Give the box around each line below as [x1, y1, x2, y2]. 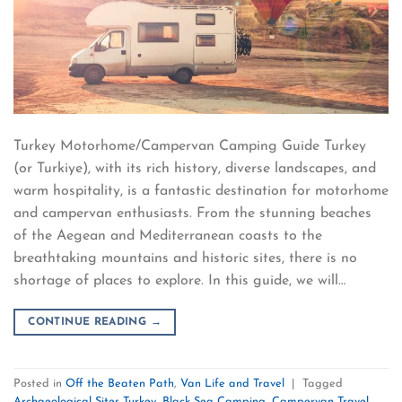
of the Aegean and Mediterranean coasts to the [13, 229, 322, 244]
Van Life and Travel [180, 377, 284, 389]
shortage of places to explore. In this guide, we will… [13, 274, 345, 289]
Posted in [13, 377, 66, 389]
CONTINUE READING [28, 317, 151, 328]
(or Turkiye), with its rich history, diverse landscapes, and [13, 162, 376, 177]
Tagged [302, 377, 343, 389]
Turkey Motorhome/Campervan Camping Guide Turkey [13, 139, 366, 154]
